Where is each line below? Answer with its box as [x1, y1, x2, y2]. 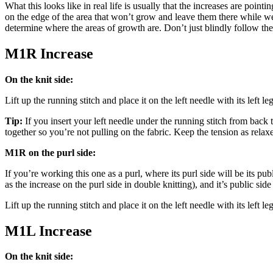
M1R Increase [5, 45, 93, 62]
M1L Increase [5, 222, 92, 239]
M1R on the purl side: [5, 147, 96, 158]
